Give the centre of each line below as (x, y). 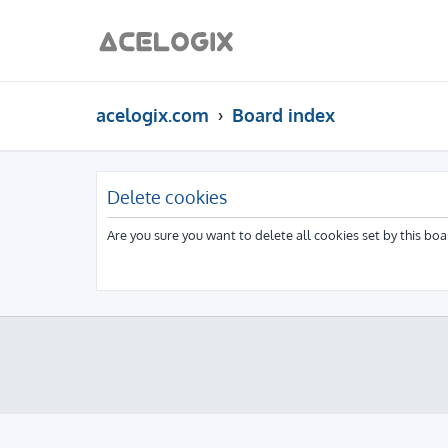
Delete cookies (167, 196)
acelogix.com (152, 114)
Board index (284, 114)
